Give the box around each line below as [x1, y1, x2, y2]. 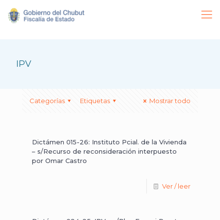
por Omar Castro [32, 157, 87, 165]
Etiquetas [80, 97, 110, 105]
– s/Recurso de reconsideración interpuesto [32, 147, 177, 155]
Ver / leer [162, 182, 191, 190]
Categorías [29, 97, 65, 105]
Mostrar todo [149, 97, 191, 105]
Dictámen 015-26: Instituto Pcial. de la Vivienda [32, 138, 187, 146]
